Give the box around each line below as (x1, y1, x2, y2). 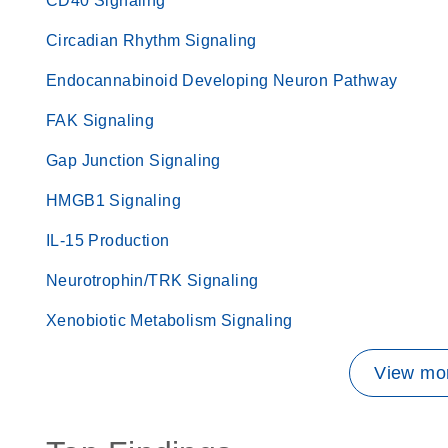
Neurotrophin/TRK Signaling (46, 272, 259, 289)
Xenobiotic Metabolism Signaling (46, 312, 293, 329)
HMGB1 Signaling (46, 192, 181, 209)
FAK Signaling (46, 112, 155, 129)
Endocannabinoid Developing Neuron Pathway (46, 72, 398, 89)
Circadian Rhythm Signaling (46, 32, 257, 49)
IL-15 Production (46, 232, 170, 249)
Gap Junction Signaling (46, 152, 221, 169)
